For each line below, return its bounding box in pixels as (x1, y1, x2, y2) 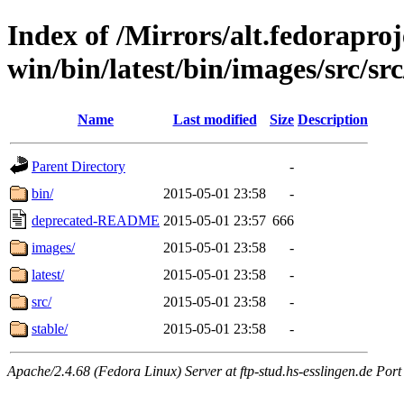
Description (298, 111, 368, 127)
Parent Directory (32, 158, 125, 174)
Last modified (172, 111, 257, 127)
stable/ (32, 320, 68, 336)
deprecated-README (32, 212, 160, 228)
